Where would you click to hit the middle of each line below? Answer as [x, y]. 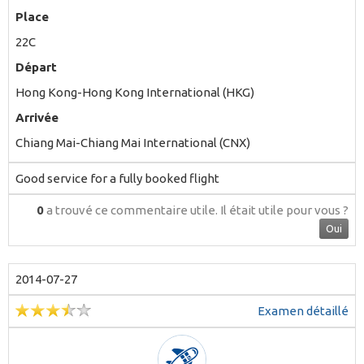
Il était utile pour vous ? [284, 210]
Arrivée [37, 117]
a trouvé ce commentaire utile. [132, 210]
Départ [36, 67]
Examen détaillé [303, 310]
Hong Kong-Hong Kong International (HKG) [135, 92]
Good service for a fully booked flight [117, 178]
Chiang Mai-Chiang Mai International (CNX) [133, 142]
